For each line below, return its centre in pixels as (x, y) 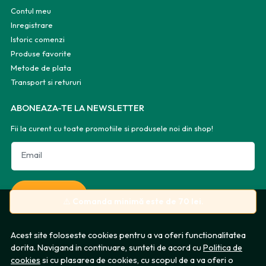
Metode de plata (41, 67)
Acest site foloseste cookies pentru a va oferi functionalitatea (128, 235)
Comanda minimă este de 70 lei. (138, 201)
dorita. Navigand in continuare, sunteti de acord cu (107, 248)
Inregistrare (32, 25)
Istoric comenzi (38, 39)
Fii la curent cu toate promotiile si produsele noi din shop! (112, 128)
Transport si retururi (46, 82)
